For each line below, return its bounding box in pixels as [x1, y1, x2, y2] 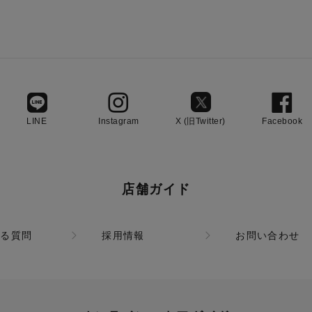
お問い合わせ [235, 229, 300, 241]
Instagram [98, 116, 139, 126]
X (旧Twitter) [175, 116, 226, 126]
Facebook [262, 116, 303, 126]
